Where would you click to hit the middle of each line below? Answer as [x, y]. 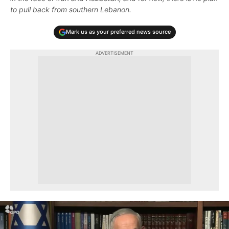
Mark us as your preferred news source [118, 32]
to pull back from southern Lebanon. [71, 9]
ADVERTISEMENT [114, 53]
